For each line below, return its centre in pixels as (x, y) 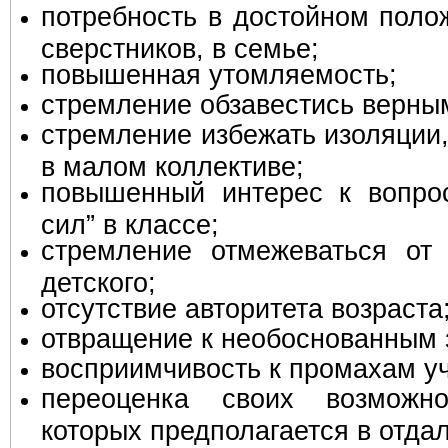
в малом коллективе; (172, 164)
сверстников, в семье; (180, 46)
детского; (98, 280)
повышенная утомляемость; (219, 74)
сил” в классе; (130, 222)
